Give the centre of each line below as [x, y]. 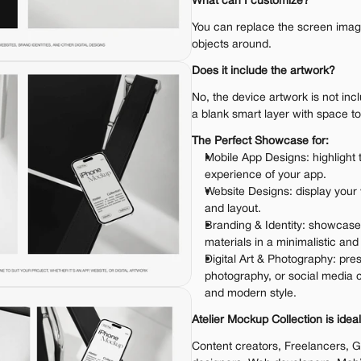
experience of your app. [266, 175]
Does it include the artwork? [263, 71]
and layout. [233, 209]
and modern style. [251, 294]
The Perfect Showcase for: [260, 141]
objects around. [232, 45]
